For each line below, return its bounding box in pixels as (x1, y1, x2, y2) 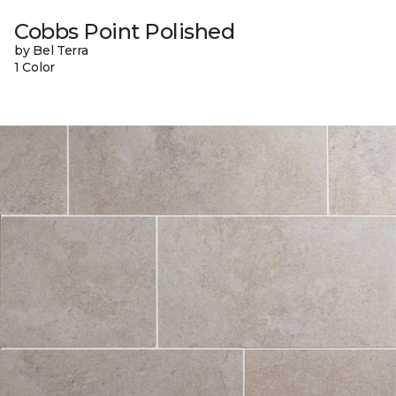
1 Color (14, 58, 56, 75)
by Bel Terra (14, 42, 88, 58)
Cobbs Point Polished (14, 18, 235, 44)
